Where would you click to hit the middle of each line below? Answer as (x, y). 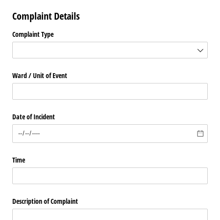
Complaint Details (46, 16)
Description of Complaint (45, 201)
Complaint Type (33, 34)
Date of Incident (34, 117)
